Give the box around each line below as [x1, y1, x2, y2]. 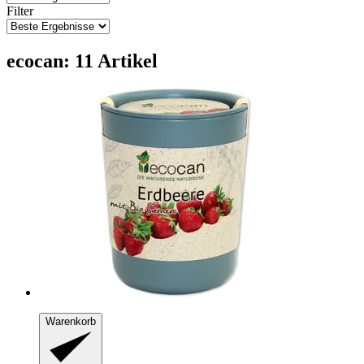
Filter [6, 3, 33, 18]
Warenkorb [45, 314, 96, 327]
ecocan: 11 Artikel [6, 50, 158, 71]
